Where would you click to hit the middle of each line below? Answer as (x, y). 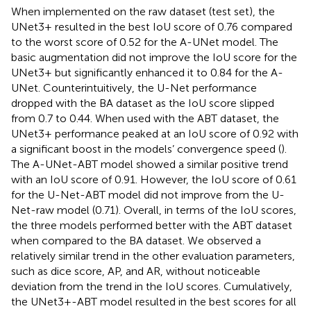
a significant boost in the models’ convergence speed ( (146, 149)
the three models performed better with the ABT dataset (152, 225)
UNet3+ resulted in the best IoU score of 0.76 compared (152, 26)
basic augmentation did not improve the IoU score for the (154, 57)
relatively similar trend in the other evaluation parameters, (153, 255)
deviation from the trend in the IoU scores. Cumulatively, (152, 286)
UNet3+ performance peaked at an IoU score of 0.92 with (155, 133)
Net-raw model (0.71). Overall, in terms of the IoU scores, (154, 210)
